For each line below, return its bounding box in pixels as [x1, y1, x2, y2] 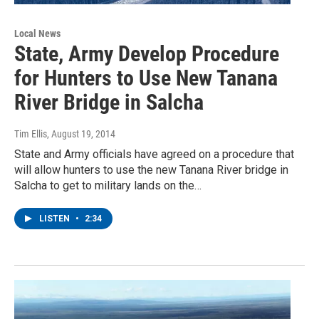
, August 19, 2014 [47, 128, 115, 140]
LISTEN [39, 214, 72, 224]
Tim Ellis [14, 128, 47, 140]
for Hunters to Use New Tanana [14, 66, 278, 91]
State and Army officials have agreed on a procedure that [14, 147, 294, 162]
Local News [14, 28, 61, 40]
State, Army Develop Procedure [14, 41, 279, 67]
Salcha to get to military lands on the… [14, 179, 202, 193]
